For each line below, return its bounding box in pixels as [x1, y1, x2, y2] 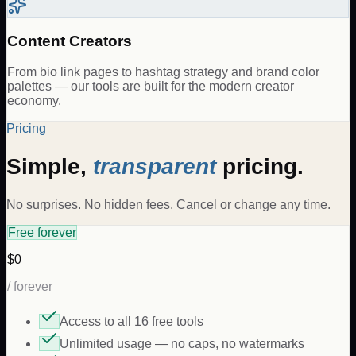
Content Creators [7, 33, 132, 50]
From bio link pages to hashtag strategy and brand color [7, 64, 319, 79]
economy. [7, 93, 61, 107]
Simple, [6, 154, 93, 180]
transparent [93, 154, 216, 180]
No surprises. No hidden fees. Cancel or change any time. [6, 198, 331, 212]
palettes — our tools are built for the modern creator [7, 79, 294, 93]
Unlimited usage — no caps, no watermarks [60, 337, 304, 351]
